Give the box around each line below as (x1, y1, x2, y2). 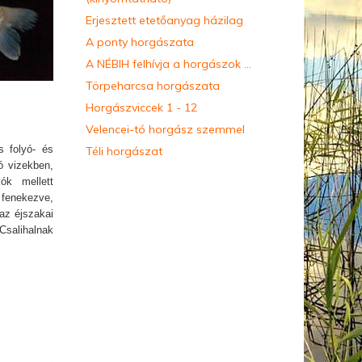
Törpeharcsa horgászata (86, 78, 220, 94)
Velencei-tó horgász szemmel (86, 122, 245, 137)
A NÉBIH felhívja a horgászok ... (86, 57, 251, 72)
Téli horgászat (86, 144, 162, 159)
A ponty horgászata (86, 35, 194, 50)
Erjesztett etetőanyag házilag (86, 13, 243, 28)
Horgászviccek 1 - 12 (86, 100, 197, 116)
